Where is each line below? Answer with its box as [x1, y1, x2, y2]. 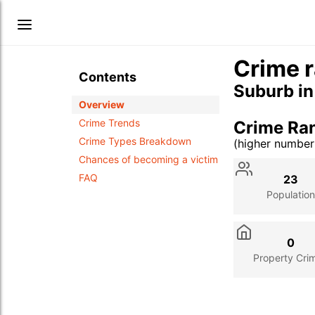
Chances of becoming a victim [79, 153, 218, 165]
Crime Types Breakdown [79, 135, 191, 147]
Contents [79, 70, 136, 84]
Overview [79, 98, 124, 110]
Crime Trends [79, 117, 140, 129]
